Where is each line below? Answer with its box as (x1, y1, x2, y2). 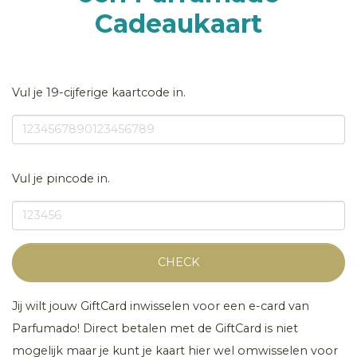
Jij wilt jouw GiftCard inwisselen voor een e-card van (12, 298, 309, 313)
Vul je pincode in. (12, 171, 110, 186)
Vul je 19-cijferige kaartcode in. (12, 84, 186, 100)
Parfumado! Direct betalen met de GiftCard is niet (12, 320, 298, 335)
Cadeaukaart (95, 7, 262, 39)
